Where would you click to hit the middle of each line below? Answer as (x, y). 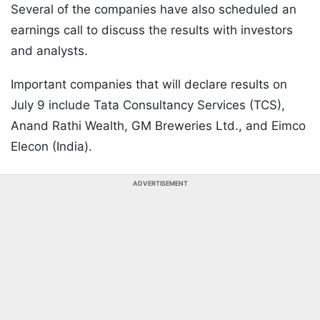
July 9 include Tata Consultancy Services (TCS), (148, 105)
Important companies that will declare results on (149, 85)
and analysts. (49, 51)
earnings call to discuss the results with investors (152, 30)
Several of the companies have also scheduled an (154, 10)
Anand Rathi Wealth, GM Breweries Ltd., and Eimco (158, 126)
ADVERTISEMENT (160, 184)
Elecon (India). (51, 147)
